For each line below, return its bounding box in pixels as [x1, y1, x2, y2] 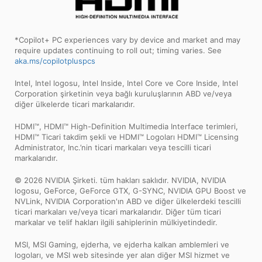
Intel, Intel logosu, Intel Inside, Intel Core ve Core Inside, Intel [15, 78, 238, 88]
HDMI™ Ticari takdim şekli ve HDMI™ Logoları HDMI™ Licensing [15, 132, 239, 142]
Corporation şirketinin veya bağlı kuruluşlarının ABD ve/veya [15, 89, 232, 99]
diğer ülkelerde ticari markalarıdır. [15, 99, 135, 109]
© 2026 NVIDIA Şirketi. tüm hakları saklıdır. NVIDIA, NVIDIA [15, 175, 226, 185]
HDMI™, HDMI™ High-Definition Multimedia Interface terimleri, [15, 122, 238, 132]
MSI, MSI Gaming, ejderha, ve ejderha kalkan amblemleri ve [15, 240, 229, 250]
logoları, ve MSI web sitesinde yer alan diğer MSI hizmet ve [15, 250, 230, 260]
